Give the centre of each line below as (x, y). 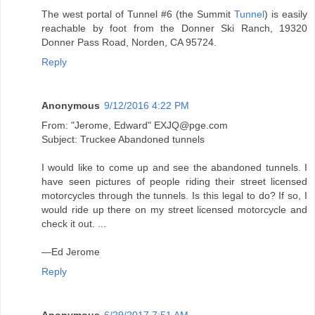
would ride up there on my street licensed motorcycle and (174, 209)
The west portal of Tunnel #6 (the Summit (138, 14)
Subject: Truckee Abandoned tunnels (123, 139)
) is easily (286, 14)
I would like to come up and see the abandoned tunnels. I (174, 167)
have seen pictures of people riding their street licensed (174, 181)
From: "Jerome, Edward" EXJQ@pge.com (135, 125)
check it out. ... (74, 223)
